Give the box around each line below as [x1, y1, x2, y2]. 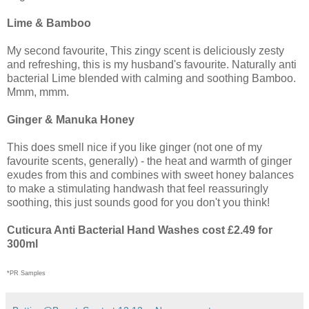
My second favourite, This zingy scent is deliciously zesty [7, 45, 284, 57]
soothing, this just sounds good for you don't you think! [7, 197, 270, 209]
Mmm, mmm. [7, 86, 69, 99]
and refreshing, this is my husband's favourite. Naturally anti [7, 59, 297, 71]
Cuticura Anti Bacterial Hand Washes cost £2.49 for [7, 224, 272, 237]
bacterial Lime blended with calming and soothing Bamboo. [7, 72, 296, 85]
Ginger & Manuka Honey [7, 114, 134, 126]
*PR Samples [7, 270, 46, 277]
